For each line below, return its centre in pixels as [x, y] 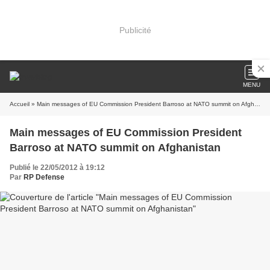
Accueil [20, 104]
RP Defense [44, 177]
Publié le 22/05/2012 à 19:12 [57, 168]
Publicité [135, 30]
